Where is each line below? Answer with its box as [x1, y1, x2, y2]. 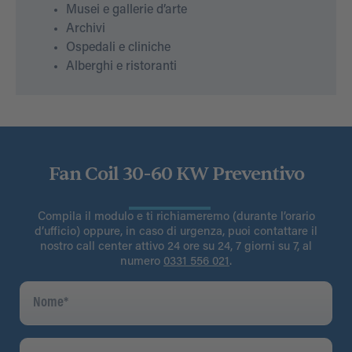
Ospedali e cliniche [66, 42, 170, 55]
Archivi [66, 23, 105, 36]
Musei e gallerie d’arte [66, 4, 187, 17]
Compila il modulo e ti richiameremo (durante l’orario [37, 211, 315, 224]
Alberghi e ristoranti [66, 60, 177, 74]
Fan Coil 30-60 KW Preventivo [48, 162, 304, 187]
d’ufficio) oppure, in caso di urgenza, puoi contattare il [35, 226, 317, 239]
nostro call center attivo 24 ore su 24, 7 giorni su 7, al [40, 241, 312, 254]
